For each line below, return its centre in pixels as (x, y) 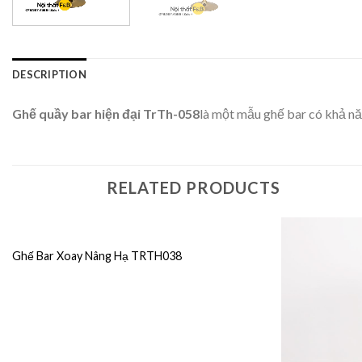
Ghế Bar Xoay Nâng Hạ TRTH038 (97, 256)
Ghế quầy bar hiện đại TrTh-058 (106, 113)
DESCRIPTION (49, 74)
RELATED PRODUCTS (194, 187)
